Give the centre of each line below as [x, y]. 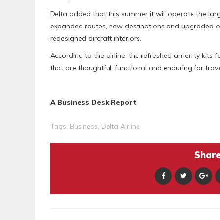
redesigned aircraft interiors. [96, 39]
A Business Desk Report [93, 102]
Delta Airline [121, 126]
